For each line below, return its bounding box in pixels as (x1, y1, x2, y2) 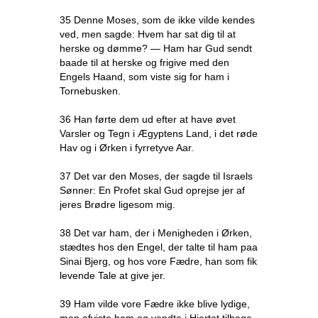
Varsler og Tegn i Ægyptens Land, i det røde (60, 128, 258, 139)
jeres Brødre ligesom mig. (60, 199, 175, 210)
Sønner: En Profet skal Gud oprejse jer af (60, 185, 245, 196)
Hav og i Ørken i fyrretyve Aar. (60, 142, 194, 153)
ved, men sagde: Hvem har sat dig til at (60, 28, 236, 40)
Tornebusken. (60, 85, 121, 97)
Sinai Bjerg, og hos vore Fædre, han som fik (60, 256, 257, 267)
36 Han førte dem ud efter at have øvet (60, 114, 236, 125)
